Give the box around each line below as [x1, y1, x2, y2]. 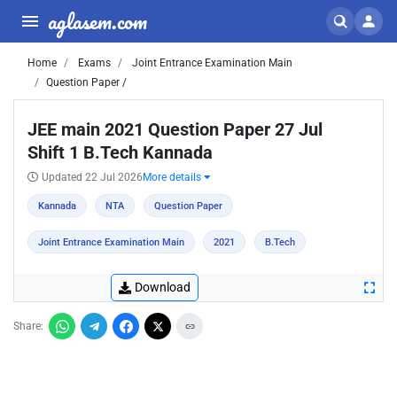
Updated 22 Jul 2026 [42, 171, 143, 183]
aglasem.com [48, 4, 147, 38]
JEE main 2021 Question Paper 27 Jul [27, 119, 323, 140]
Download [135, 280, 191, 294]
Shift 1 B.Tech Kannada [27, 142, 213, 163]
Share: [13, 320, 43, 332]
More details [143, 171, 204, 183]
